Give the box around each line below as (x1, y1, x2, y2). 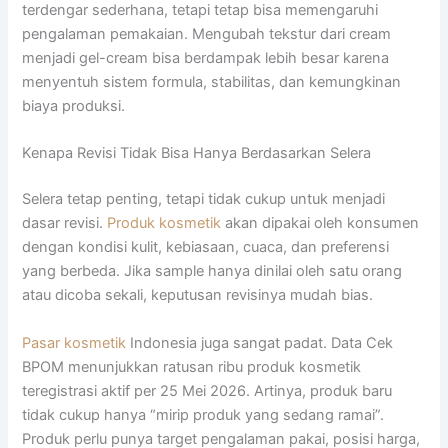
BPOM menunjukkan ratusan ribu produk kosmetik (22, 357, 362, 376)
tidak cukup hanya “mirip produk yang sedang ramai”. (22, 405, 385, 424)
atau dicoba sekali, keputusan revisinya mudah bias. (22, 286, 374, 305)
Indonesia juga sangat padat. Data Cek (126, 333, 394, 352)
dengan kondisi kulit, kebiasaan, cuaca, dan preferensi (22, 238, 390, 257)
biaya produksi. (22, 96, 126, 115)
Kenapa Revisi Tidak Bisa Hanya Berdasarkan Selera (22, 144, 372, 163)
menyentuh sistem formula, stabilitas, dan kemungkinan (22, 72, 402, 91)
